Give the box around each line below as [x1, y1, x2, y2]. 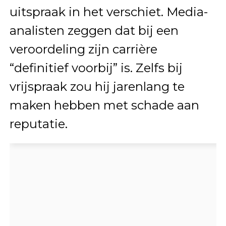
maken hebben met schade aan [9, 97, 199, 112]
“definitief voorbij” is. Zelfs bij [9, 60, 183, 75]
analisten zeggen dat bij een [9, 23, 179, 38]
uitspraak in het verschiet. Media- [9, 4, 208, 19]
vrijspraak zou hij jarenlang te [9, 79, 185, 94]
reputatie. [9, 116, 68, 131]
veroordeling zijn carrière [9, 41, 157, 56]
